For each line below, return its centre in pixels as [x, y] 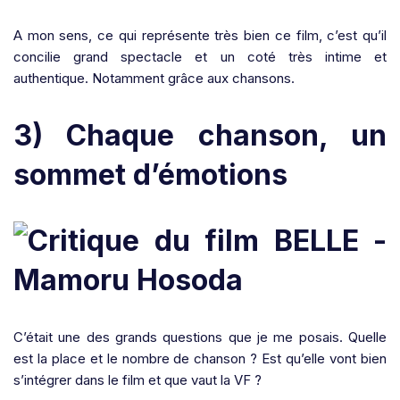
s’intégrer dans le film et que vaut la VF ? [137, 379]
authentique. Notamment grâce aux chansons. [154, 78]
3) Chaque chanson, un [200, 135]
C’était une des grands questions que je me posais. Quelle [200, 337]
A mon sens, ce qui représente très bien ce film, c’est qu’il [200, 35]
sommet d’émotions [150, 174]
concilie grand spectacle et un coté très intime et [200, 56]
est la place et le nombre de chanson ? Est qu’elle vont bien [200, 358]
